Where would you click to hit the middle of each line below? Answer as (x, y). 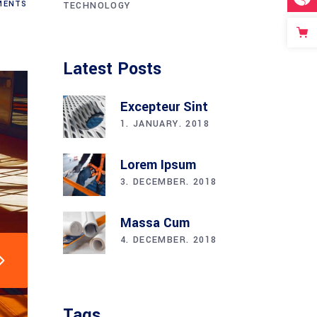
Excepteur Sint (164, 106)
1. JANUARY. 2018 (165, 123)
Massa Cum (155, 223)
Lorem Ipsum (158, 165)
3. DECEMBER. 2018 (168, 181)
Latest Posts (112, 69)
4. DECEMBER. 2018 (168, 240)
